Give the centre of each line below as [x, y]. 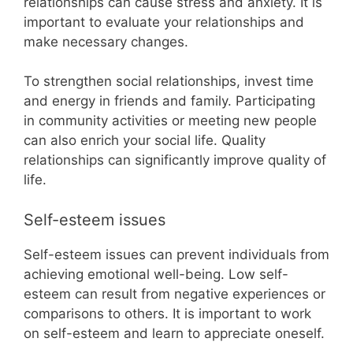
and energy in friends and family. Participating [169, 101]
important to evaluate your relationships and [164, 22]
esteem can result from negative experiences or [175, 294]
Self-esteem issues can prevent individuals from [176, 254]
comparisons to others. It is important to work [167, 313]
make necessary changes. [106, 41]
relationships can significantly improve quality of [175, 160]
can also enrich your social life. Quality [145, 140]
